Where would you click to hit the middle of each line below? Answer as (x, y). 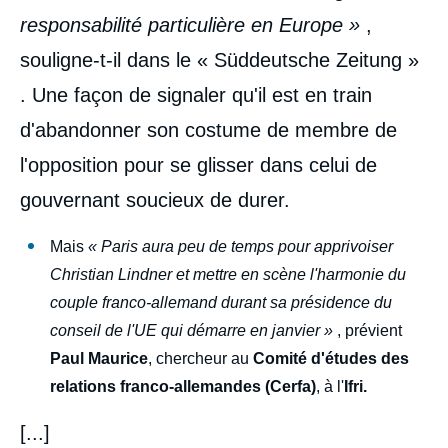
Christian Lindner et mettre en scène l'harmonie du (228, 274)
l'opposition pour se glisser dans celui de (198, 164)
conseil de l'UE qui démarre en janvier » (193, 330)
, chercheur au (200, 358)
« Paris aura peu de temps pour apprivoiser (240, 246)
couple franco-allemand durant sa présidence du (221, 302)
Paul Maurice (99, 358)
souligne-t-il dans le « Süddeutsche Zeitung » (219, 59)
